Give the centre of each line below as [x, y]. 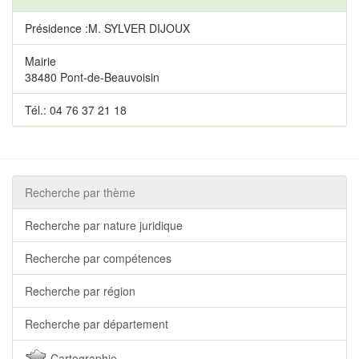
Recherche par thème [80, 192]
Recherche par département [97, 324]
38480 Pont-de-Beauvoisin [92, 77]
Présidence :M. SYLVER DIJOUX [107, 28]
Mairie [40, 61]
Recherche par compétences [98, 258]
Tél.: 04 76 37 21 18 [76, 110]
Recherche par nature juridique [104, 225]
